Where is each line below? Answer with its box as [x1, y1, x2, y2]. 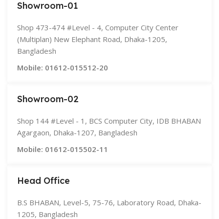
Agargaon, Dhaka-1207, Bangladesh [17, 128, 137, 138]
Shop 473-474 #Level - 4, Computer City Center [17, 22, 178, 33]
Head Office [17, 175, 70, 187]
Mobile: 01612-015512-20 [17, 63, 108, 73]
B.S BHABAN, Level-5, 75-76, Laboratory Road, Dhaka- [17, 197, 201, 208]
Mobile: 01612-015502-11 [17, 144, 108, 154]
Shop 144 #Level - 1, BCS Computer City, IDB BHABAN [17, 116, 201, 126]
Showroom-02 [17, 93, 79, 105]
